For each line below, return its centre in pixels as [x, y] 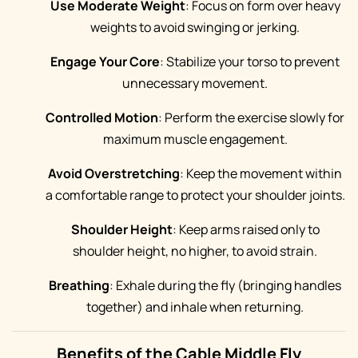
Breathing [79, 285]
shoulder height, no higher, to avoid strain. [195, 251]
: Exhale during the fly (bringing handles [225, 285]
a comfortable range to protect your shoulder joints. [195, 195]
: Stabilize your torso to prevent [250, 62]
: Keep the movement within [261, 173]
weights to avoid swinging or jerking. [195, 27]
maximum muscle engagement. [195, 139]
